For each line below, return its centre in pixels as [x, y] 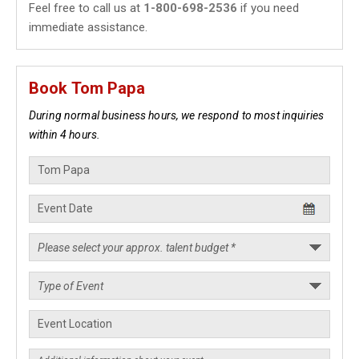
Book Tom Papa [87, 88]
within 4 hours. [65, 135]
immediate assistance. [88, 27]
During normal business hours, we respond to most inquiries [177, 115]
